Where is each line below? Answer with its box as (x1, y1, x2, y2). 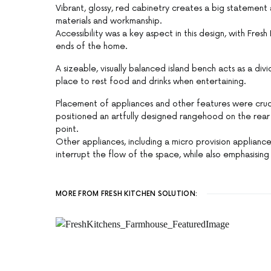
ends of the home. (56, 41, 128, 52)
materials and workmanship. (56, 16, 162, 27)
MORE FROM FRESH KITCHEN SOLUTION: (56, 190, 198, 198)
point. (56, 124, 79, 135)
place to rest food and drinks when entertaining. (56, 76, 246, 87)
